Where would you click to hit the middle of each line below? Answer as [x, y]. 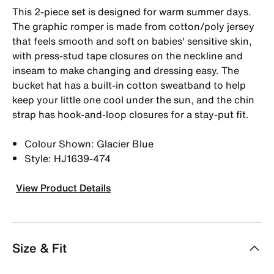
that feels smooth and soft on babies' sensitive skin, [132, 41]
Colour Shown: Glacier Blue [89, 143]
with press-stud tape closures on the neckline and [128, 55]
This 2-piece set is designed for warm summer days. [132, 11]
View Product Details [63, 187]
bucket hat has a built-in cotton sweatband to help [129, 85]
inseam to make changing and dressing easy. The [126, 70]
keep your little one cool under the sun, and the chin [133, 99]
